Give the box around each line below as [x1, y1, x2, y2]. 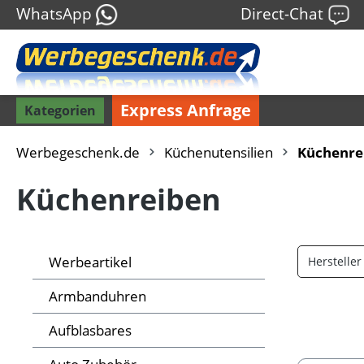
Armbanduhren [49, 287, 146, 306]
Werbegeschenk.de [16, 143, 140, 162]
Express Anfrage [120, 99, 251, 122]
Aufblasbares [49, 321, 132, 340]
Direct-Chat [240, 2, 327, 24]
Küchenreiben [16, 180, 221, 220]
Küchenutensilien [164, 143, 273, 162]
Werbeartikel [49, 253, 132, 272]
